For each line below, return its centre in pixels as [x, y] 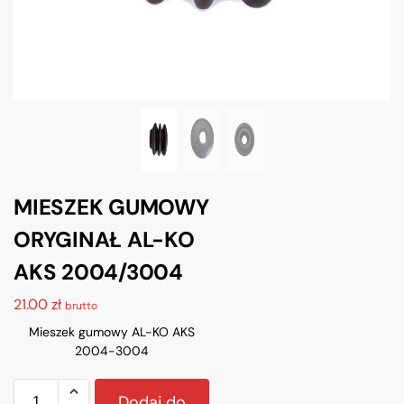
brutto [81, 305]
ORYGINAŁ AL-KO [104, 239]
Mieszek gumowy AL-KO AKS [111, 331]
